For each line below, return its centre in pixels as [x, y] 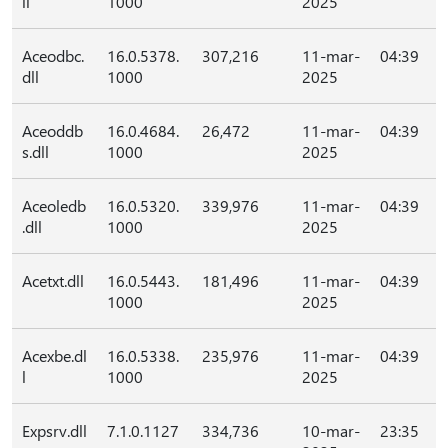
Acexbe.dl [54, 355]
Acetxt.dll [53, 280]
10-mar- [331, 430]
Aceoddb [52, 130]
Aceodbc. [53, 55]
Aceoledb [54, 205]
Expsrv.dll [54, 430]
